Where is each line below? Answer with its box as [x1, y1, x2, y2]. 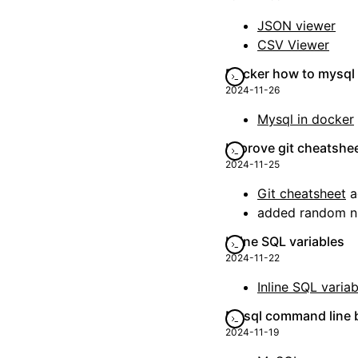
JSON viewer [257, 18, 336, 34]
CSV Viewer [257, 37, 329, 53]
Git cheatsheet [257, 185, 346, 201]
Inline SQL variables [225, 233, 344, 249]
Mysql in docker [257, 111, 354, 127]
